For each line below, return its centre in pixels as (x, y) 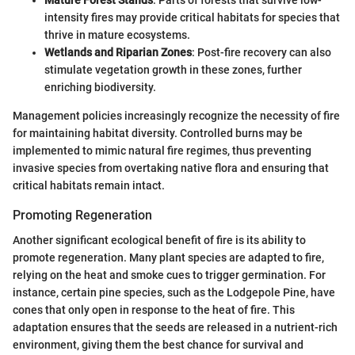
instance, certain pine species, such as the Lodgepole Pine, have (174, 293)
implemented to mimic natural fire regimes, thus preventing (162, 150)
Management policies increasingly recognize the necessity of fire (176, 115)
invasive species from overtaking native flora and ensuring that (171, 168)
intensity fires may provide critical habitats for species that (192, 17)
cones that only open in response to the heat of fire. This (154, 310)
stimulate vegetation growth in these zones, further (173, 69)
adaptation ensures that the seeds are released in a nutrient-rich (175, 328)
